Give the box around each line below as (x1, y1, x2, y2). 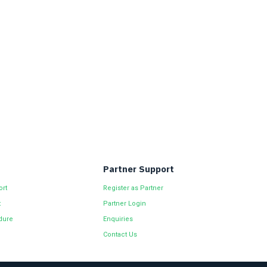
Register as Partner (103, 184, 164, 192)
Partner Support (103, 163, 175, 175)
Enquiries (103, 215, 133, 223)
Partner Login (103, 200, 147, 207)
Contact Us (103, 231, 138, 238)
